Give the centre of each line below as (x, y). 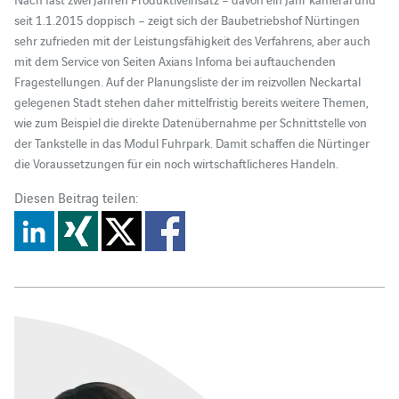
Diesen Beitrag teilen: (76, 197)
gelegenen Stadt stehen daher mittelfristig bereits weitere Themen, (191, 101)
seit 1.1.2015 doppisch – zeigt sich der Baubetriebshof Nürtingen (187, 19)
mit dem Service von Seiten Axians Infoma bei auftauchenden (175, 60)
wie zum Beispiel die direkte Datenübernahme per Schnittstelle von (190, 122)
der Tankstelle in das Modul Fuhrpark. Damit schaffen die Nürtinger (191, 142)
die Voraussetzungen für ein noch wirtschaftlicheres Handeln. (176, 163)
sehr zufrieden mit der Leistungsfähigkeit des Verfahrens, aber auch (192, 40)
